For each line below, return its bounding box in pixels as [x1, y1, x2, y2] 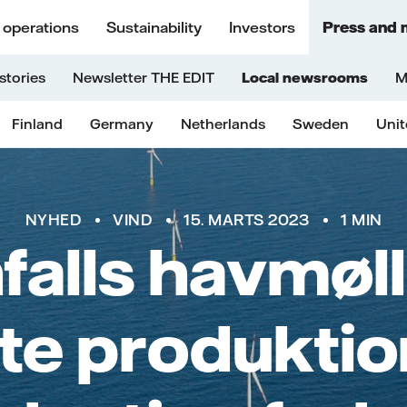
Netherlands [180, 115, 265, 133]
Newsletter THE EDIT [73, 69, 214, 86]
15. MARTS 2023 [184, 211, 309, 229]
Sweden [292, 115, 349, 133]
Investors [229, 18, 295, 36]
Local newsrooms [242, 69, 368, 86]
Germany [89, 115, 154, 133]
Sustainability [106, 18, 202, 36]
